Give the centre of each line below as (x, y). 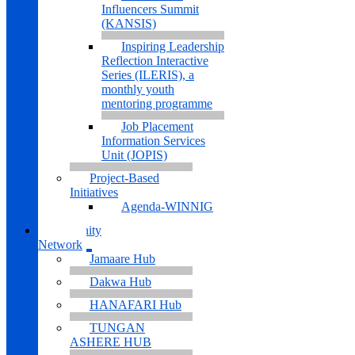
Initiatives (94, 193)
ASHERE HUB (111, 342)
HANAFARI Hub (136, 305)
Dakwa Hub (120, 282)
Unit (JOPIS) (134, 155)
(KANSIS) (129, 24)
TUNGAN (117, 328)
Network (60, 245)
